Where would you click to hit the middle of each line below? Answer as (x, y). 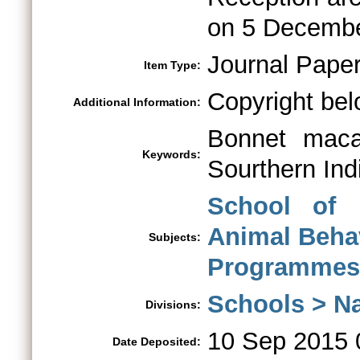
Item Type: (172, 65)
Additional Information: (137, 102)
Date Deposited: (157, 342)
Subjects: (175, 237)
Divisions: (173, 305)
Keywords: (172, 154)
